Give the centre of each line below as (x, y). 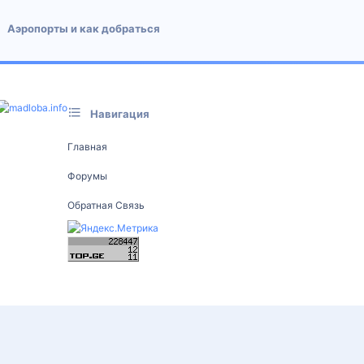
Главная (87, 146)
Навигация (119, 114)
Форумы (87, 175)
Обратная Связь (106, 205)
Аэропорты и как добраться (83, 28)
